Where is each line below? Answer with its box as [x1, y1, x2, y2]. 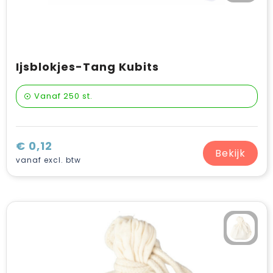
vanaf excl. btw [15, 155, 81, 165]
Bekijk [214, 146, 246, 160]
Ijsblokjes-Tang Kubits [15, 59, 159, 74]
